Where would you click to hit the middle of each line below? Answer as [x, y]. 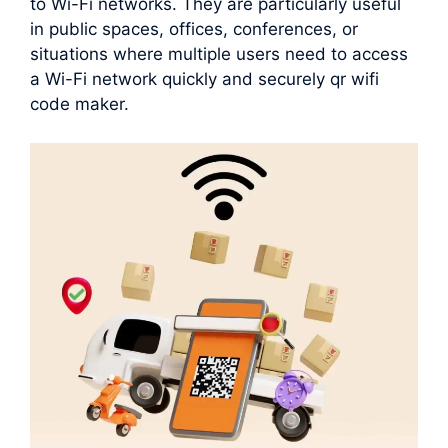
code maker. [79, 104]
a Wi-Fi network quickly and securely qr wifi [204, 79]
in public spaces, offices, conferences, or [194, 29]
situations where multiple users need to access [219, 54]
